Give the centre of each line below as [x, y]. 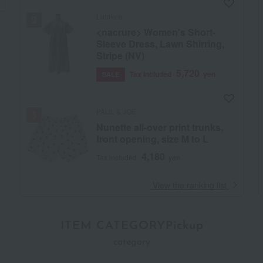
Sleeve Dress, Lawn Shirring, [160, 43]
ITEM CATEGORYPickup [132, 226]
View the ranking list [189, 185]
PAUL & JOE [116, 111]
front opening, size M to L [152, 139]
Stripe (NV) [120, 55]
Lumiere [109, 16]
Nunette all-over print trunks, [159, 127]
